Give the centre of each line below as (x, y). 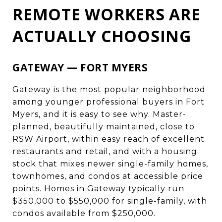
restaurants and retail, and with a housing (105, 151)
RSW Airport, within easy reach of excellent (109, 139)
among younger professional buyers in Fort (109, 102)
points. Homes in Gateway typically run (98, 188)
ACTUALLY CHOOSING (102, 36)
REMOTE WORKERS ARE (107, 14)
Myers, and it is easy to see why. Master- (99, 114)
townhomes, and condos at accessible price (108, 176)
